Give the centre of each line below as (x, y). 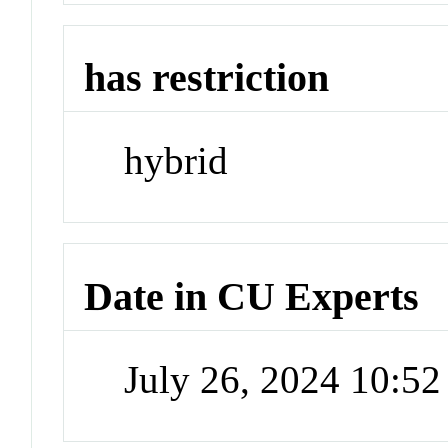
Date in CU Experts (252, 296)
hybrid (176, 161)
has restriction (207, 78)
